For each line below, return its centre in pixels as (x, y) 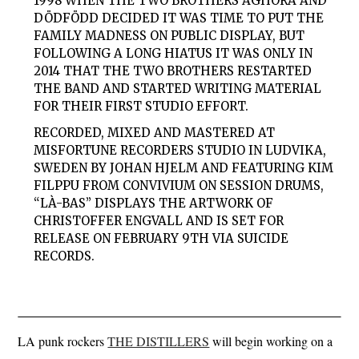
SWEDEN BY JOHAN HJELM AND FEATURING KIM (184, 167)
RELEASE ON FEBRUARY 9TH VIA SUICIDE (161, 238)
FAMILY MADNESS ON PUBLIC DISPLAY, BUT (169, 36)
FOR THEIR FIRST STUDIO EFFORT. (141, 106)
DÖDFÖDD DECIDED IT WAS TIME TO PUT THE (179, 18)
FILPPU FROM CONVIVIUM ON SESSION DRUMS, (179, 185)
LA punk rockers (63, 341)
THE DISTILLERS (159, 341)
